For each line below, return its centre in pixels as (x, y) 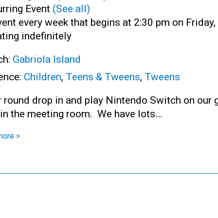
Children (43, 77)
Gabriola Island (47, 59)
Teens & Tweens (103, 77)
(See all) (71, 9)
